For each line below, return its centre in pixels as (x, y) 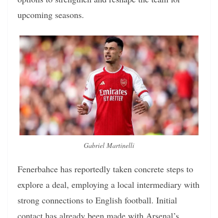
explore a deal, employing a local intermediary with (109, 185)
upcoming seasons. (51, 15)
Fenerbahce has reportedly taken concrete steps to (105, 169)
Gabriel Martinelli (109, 145)
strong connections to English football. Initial (97, 200)
